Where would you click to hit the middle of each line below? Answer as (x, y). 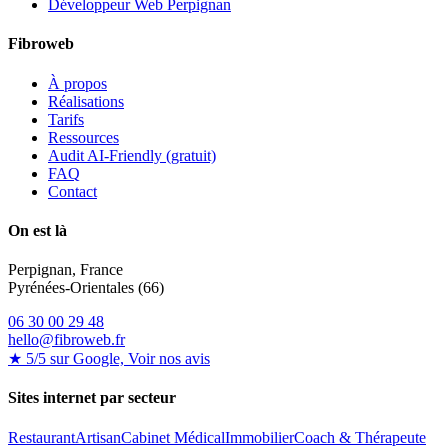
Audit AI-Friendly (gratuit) (132, 155)
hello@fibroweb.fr (66, 340)
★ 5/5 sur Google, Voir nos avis (109, 359)
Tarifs (66, 119)
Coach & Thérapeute (360, 437)
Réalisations (86, 101)
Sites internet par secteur (92, 398)
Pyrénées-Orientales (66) (86, 288)
